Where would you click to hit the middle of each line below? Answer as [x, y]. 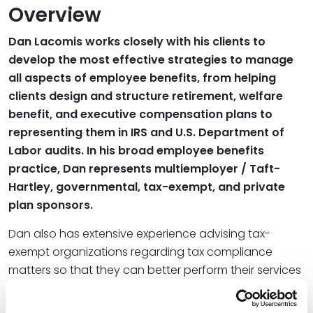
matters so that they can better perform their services [155, 270]
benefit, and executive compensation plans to [140, 114]
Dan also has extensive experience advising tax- [139, 233]
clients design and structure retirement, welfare [146, 96]
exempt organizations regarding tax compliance [140, 252]
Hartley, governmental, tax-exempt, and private [147, 187]
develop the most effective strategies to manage [151, 59]
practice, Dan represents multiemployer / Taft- [144, 168]
